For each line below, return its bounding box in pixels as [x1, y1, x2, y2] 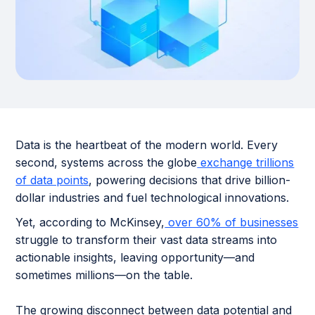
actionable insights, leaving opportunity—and [15, 250, 255, 265]
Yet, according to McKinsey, [15, 215, 165, 230]
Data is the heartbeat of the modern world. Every [15, 138, 278, 153]
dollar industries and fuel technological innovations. [15, 191, 290, 205]
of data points [15, 173, 89, 188]
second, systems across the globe [15, 155, 198, 170]
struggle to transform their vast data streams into [15, 233, 278, 247]
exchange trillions [197, 155, 295, 170]
